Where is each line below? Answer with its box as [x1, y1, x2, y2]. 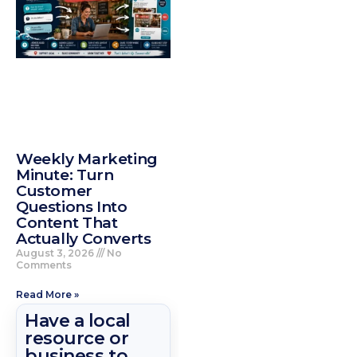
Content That [16, 213, 118, 232]
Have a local [25, 309, 131, 331]
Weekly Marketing [16, 149, 158, 168]
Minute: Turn [16, 165, 114, 184]
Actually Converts [16, 229, 151, 248]
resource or [25, 327, 129, 349]
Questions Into [16, 197, 127, 216]
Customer [16, 181, 92, 200]
